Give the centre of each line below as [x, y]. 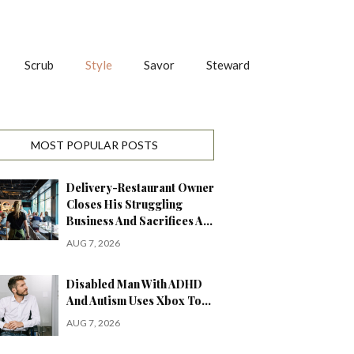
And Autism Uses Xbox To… [139, 301]
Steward [228, 65]
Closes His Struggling [124, 205]
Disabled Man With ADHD [134, 284]
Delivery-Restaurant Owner [140, 188]
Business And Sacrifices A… [139, 221]
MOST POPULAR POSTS [94, 145]
